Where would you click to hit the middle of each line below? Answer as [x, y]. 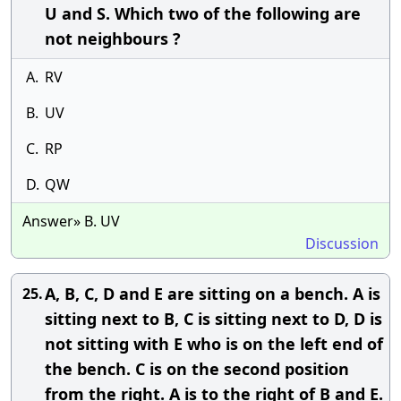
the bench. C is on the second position [197, 369]
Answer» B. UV [71, 221]
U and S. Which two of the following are [203, 13]
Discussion [342, 243]
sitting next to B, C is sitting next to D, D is [213, 319]
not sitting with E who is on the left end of [214, 344]
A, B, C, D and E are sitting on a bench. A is [213, 294]
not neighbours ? [113, 38]
